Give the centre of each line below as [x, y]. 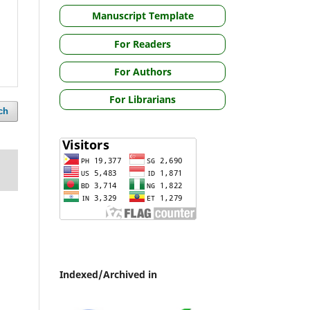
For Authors [143, 71]
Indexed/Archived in [108, 274]
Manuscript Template [143, 15]
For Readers [143, 44]
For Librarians [143, 99]
